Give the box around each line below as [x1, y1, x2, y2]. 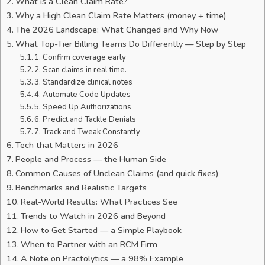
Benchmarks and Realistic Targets [15, 182, 147, 194]
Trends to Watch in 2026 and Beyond [20, 210, 166, 222]
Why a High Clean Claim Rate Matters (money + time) [15, 9, 227, 22]
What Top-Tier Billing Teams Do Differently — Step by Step [15, 38, 246, 50]
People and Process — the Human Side [15, 153, 166, 166]
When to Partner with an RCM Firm [20, 238, 157, 251]
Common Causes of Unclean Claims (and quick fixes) [15, 167, 219, 180]
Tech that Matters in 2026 [15, 139, 118, 151]
